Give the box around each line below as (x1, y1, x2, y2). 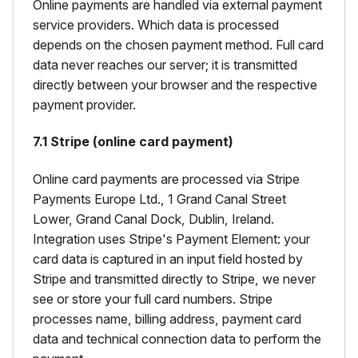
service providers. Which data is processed (33, 17, 279, 33)
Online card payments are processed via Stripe (33, 170, 300, 187)
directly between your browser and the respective (33, 77, 317, 93)
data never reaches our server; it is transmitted (33, 57, 297, 73)
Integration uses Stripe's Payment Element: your (33, 230, 310, 247)
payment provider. (33, 97, 136, 113)
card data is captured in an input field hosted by (33, 250, 303, 267)
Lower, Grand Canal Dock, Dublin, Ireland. (33, 210, 274, 227)
